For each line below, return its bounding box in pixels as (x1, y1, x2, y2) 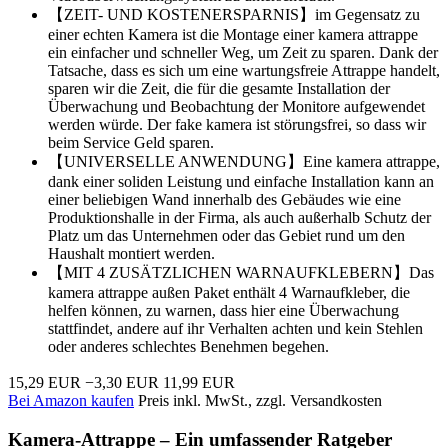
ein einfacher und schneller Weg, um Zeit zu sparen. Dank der (48, 43, 438, 61)
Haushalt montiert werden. (48, 244, 215, 262)
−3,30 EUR (85, 373, 159, 391)
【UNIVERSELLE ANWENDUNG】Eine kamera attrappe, (48, 152, 440, 170)
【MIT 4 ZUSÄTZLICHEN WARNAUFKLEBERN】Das (48, 263, 434, 281)
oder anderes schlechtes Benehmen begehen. (48, 337, 329, 355)
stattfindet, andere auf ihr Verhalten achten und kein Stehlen (48, 319, 423, 337)
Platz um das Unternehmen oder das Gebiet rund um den (48, 226, 405, 244)
